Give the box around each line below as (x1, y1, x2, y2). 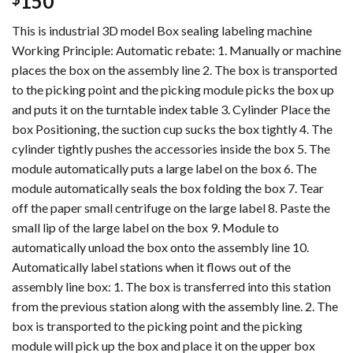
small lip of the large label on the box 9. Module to (12, 220, 279, 236)
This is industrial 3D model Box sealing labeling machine (12, 23, 312, 39)
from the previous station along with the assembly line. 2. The (12, 299, 338, 314)
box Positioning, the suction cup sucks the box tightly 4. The (12, 121, 333, 137)
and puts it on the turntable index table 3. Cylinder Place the (12, 102, 330, 117)
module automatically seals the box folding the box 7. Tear (12, 180, 324, 196)
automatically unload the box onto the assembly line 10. (12, 240, 309, 255)
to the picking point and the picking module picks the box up (12, 82, 334, 98)
